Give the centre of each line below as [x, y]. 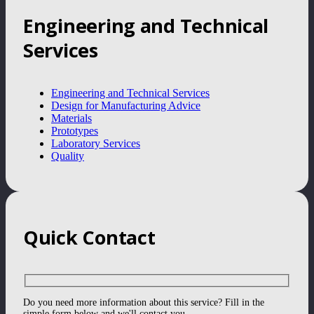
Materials [71, 118]
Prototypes [75, 130]
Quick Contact [89, 237]
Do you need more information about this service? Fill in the [144, 303]
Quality [68, 156]
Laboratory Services [96, 143]
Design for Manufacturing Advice [126, 105]
